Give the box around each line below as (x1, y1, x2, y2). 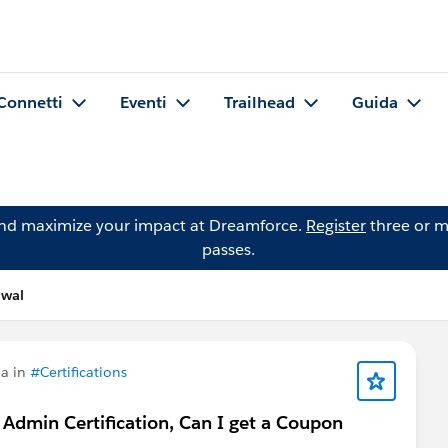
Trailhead (224, 92, 295, 114)
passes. (201, 239, 255, 260)
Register (306, 215, 366, 236)
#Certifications (30, 363, 127, 381)
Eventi (120, 92, 167, 114)
